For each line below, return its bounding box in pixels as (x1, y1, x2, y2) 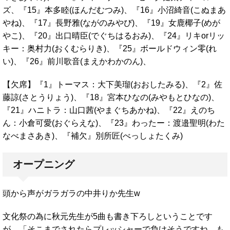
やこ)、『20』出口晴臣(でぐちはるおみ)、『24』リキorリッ (3, 31, 225, 40)
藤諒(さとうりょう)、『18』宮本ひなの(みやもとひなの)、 (3, 92, 219, 102)
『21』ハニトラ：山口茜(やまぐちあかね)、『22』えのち (3, 105, 215, 114)
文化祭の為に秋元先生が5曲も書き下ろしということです (3, 212, 213, 221)
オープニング (13, 158, 74, 170)
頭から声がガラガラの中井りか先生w (3, 188, 140, 198)
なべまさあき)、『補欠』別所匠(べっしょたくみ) (3, 131, 183, 140)
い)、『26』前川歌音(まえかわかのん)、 (3, 56, 151, 66)
